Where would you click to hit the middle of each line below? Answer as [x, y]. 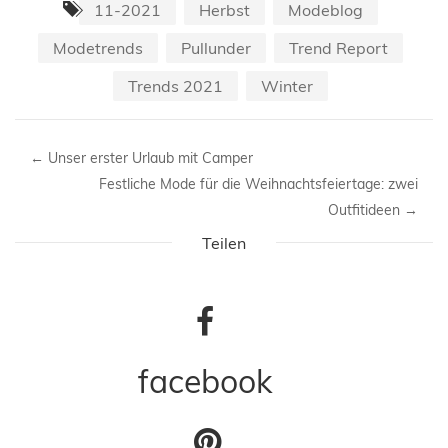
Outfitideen [366, 209]
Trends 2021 [175, 85]
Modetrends [97, 47]
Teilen [224, 242]
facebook [205, 380]
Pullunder [215, 47]
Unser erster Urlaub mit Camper [148, 157]
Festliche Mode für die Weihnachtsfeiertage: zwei [258, 183]
